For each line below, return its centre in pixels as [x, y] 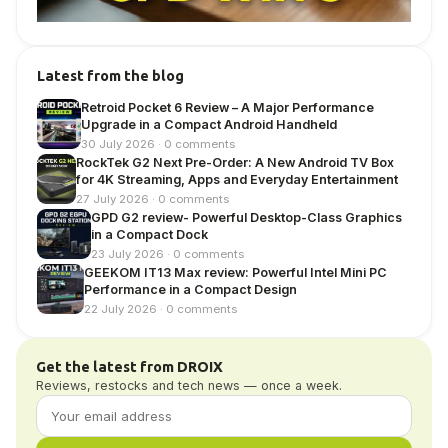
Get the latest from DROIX [129, 366]
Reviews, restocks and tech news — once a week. [189, 385]
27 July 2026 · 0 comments [152, 198]
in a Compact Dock [151, 234]
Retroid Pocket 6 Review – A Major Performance [228, 107]
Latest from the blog [110, 75]
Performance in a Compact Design [190, 289]
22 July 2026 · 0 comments [160, 308]
